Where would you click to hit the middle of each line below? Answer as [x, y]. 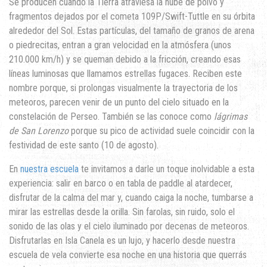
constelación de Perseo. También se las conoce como [111, 117]
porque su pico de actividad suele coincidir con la [162, 131]
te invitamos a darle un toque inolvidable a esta [167, 169]
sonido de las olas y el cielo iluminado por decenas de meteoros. [129, 226]
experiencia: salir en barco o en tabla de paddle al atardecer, [121, 184]
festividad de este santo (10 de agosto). [84, 145]
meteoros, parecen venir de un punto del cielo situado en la [119, 103]
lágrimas [231, 117]
